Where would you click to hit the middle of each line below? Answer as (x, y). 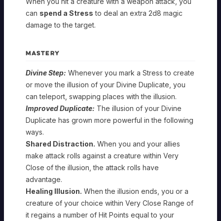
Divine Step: (46, 73)
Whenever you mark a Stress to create (130, 73)
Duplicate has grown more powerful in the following (110, 120)
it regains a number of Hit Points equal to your (100, 215)
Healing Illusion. (54, 191)
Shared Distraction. (60, 144)
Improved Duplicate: (60, 108)
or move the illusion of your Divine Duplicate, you (106, 84)
